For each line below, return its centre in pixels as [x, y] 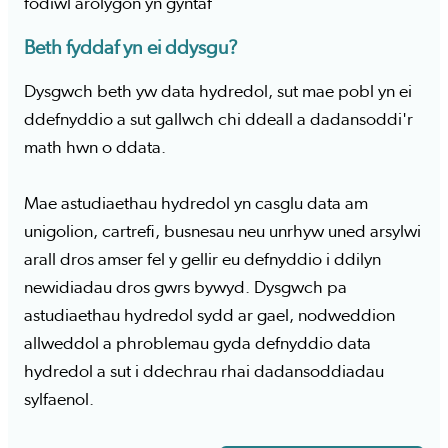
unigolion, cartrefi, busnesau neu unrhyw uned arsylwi [222, 232]
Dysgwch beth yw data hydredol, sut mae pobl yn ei [218, 92]
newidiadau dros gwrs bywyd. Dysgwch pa [185, 288]
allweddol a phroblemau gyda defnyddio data [197, 344]
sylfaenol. [59, 400]
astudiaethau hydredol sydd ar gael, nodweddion [209, 316]
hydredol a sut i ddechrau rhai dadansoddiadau [204, 372]
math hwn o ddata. [95, 148]
